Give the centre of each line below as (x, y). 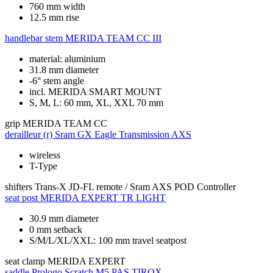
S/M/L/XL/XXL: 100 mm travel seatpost (108, 241)
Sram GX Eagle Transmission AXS (123, 135)
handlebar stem (34, 38)
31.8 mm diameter (64, 70)
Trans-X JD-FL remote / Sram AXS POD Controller (135, 187)
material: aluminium (67, 59)
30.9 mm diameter (64, 219)
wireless (45, 155)
